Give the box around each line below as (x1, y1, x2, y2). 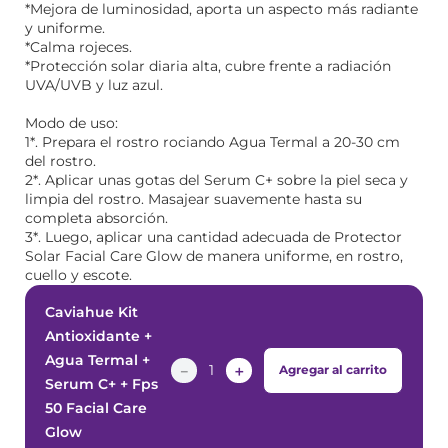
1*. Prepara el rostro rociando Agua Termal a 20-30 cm (25, 133, 400, 151)
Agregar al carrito (279, 362, 388, 377)
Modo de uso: (25, 114, 118, 132)
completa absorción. (25, 209, 168, 227)
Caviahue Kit (44, 303, 138, 321)
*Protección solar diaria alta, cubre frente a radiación (25, 57, 391, 75)
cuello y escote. (25, 266, 132, 284)
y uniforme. (25, 19, 105, 37)
